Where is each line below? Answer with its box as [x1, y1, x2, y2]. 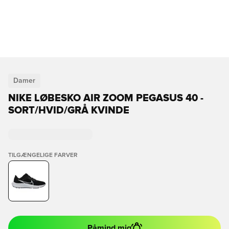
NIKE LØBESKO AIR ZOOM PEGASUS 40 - [8, 93, 203, 103]
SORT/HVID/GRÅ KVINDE [8, 105, 129, 116]
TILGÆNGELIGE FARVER [8, 152, 78, 158]
